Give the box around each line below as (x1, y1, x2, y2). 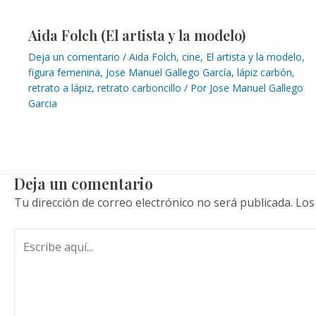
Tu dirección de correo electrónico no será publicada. (14, 194, 293, 210)
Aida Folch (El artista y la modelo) (28, 25, 245, 44)
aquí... (13, 247, 42, 263)
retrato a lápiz (28, 80, 92, 95)
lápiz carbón (237, 65, 292, 79)
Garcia (28, 96, 57, 110)
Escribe (13, 229, 51, 245)
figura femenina (28, 65, 100, 79)
